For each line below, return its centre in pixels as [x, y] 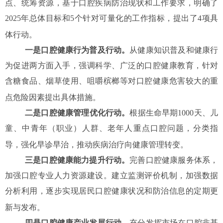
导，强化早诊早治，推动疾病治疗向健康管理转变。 [97, 145]
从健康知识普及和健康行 [174, 50]
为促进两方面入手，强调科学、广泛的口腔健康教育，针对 [111, 65]
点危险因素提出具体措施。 [53, 97]
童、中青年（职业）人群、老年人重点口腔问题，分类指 [111, 128]
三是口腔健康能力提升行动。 [77, 160]
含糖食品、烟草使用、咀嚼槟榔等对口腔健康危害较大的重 [111, 81]
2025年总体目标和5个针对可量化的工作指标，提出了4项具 [111, 18]
